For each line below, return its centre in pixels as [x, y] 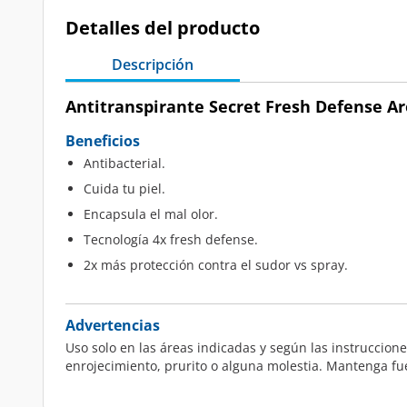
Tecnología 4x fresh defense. [171, 239]
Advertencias [113, 325]
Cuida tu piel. [124, 189]
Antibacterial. [124, 163]
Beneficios [103, 141]
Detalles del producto [163, 28]
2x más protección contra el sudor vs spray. [216, 265]
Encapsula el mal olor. [151, 214]
